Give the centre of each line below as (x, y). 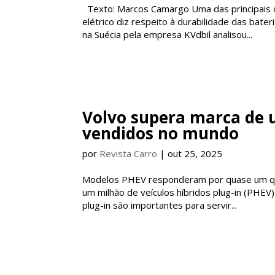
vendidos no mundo (161, 133)
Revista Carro (129, 153)
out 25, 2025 (195, 153)
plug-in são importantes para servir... (160, 205)
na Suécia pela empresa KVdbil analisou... (168, 34)
